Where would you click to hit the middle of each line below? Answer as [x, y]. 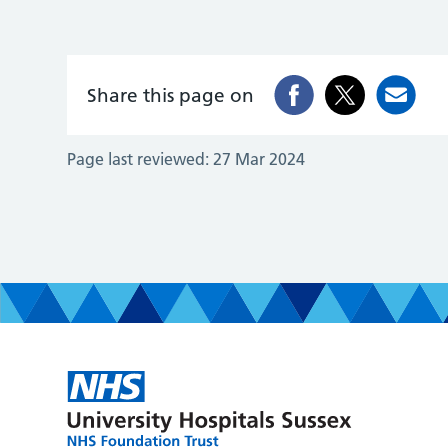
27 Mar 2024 [259, 159]
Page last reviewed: [138, 159]
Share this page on [171, 95]
